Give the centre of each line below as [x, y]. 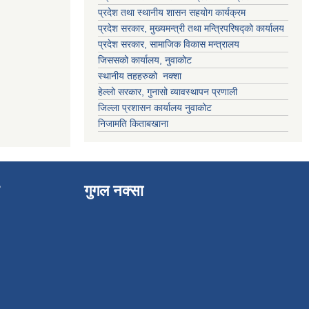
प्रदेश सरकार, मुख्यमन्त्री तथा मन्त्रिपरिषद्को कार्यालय [192, 28]
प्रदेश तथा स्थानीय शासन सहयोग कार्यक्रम [172, 12]
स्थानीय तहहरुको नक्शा [140, 76]
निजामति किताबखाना [133, 123]
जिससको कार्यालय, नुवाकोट [145, 60]
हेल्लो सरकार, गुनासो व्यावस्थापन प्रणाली [168, 92]
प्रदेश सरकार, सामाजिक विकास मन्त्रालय [169, 44]
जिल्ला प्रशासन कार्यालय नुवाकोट [155, 108]
